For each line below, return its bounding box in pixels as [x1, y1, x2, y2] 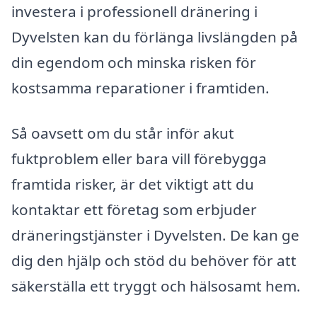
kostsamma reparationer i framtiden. [11, 78, 270, 98]
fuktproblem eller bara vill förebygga [11, 148, 267, 168]
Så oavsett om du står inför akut [11, 122, 234, 143]
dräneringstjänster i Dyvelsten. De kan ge [11, 224, 299, 245]
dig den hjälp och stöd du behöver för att [11, 250, 296, 270]
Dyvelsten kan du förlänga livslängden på [11, 27, 298, 47]
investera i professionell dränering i [11, 1, 258, 22]
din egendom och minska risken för [11, 52, 256, 73]
